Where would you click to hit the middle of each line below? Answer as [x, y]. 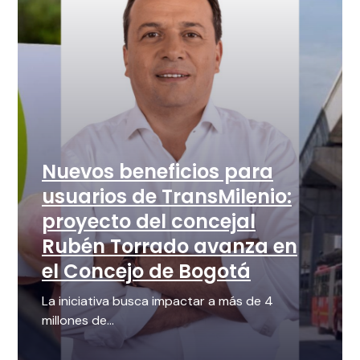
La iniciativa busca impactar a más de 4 [157, 301]
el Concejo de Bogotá [146, 272]
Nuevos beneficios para [157, 172]
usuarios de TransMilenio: [167, 197]
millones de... [78, 321]
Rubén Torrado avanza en [170, 247]
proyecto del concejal [149, 222]
